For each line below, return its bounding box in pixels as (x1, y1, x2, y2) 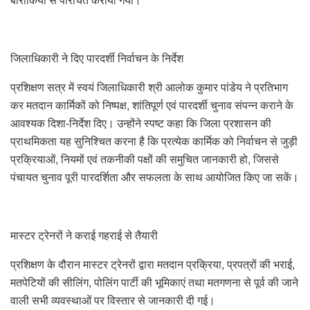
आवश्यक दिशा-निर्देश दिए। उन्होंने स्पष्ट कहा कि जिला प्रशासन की (10, 114, 271, 131)
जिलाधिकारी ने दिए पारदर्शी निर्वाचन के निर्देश (10, 49, 183, 66)
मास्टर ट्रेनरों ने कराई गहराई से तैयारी (10, 226, 158, 243)
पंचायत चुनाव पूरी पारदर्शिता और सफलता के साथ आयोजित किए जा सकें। (10, 168, 299, 185)
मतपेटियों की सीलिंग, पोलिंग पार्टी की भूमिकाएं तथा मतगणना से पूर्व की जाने (10, 273, 298, 290)
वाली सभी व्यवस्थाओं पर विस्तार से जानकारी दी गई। (10, 291, 215, 308)
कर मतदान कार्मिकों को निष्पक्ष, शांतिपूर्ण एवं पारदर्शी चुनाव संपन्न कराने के (10, 96, 293, 113)
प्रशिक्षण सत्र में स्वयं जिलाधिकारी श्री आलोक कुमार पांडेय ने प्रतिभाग (10, 78, 288, 95)
